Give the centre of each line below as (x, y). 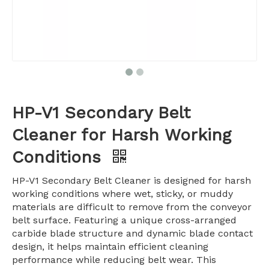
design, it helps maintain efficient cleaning (110, 246)
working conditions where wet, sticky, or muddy (122, 194)
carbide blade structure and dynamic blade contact (132, 233)
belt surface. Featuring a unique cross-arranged (124, 220)
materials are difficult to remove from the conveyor (132, 207)
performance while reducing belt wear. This (114, 260)
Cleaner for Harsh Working (122, 135)
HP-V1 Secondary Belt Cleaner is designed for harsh (131, 180)
